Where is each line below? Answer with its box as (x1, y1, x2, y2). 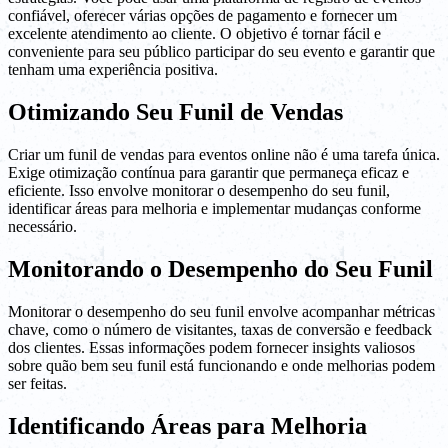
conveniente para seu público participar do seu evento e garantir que (8, 43, 435, 61)
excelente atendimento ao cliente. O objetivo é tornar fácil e (8, 25, 381, 43)
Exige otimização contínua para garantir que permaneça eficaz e (8, 164, 409, 182)
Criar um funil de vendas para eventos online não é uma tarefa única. (8, 146, 440, 164)
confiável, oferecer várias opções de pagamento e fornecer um (8, 7, 397, 25)
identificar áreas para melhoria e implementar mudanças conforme (8, 200, 421, 218)
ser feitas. (8, 374, 67, 392)
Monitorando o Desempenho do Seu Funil (8, 256, 433, 283)
